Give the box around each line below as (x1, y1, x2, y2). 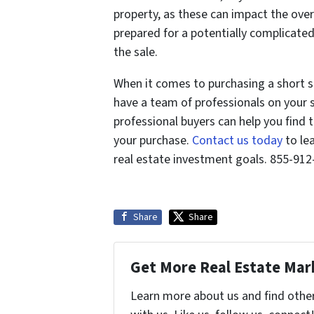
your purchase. (114, 132, 192, 150)
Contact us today (192, 132, 282, 150)
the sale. (114, 43, 158, 62)
